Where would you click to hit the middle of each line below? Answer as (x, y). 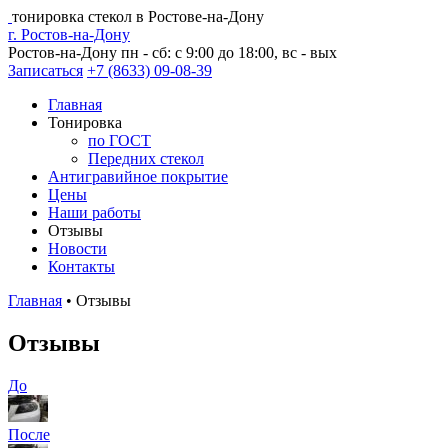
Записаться (45, 70)
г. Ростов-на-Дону (69, 34)
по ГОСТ (119, 140)
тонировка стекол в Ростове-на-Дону (138, 16)
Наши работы (94, 212)
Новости (77, 248)
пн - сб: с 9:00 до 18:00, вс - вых (229, 52)
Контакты (81, 266)
